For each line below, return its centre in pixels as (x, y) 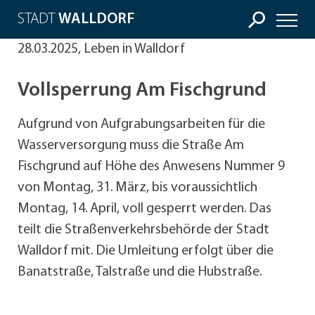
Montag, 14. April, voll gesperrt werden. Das (144, 209)
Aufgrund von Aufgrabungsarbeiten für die (141, 125)
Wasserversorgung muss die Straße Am (131, 146)
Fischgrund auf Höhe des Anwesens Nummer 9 (151, 167)
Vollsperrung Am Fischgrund (142, 91)
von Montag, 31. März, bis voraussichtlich (137, 188)
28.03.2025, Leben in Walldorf (101, 49)
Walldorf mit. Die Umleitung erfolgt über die (146, 251)
